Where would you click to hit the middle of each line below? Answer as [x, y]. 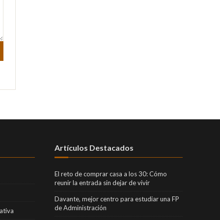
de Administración [80, 207]
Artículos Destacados [94, 147]
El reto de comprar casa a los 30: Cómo [110, 174]
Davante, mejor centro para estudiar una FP [117, 199]
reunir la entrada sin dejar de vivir [102, 182]
